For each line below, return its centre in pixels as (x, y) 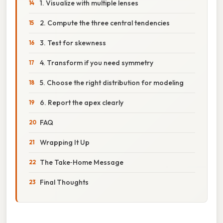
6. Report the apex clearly (82, 102)
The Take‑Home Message (82, 162)
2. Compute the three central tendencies (105, 23)
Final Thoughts (64, 182)
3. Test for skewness (73, 43)
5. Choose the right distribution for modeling (112, 82)
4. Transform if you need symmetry (97, 62)
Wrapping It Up (65, 142)
